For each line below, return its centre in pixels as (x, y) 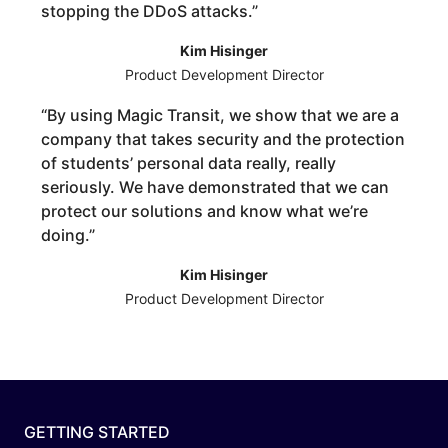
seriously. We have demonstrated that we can (215, 187)
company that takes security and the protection (223, 139)
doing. (65, 235)
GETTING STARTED (97, 432)
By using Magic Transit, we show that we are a (223, 115)
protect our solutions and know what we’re (205, 211)
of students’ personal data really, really (189, 163)
